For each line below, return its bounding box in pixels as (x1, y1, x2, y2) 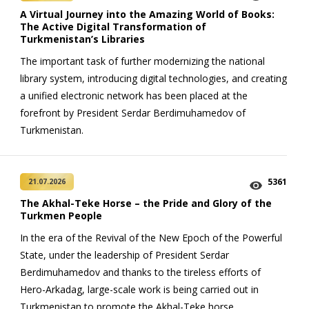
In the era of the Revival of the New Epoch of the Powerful (20, 231, 282, 244)
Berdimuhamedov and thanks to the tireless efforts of (20, 266, 261, 279)
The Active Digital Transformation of (20, 20, 206, 33)
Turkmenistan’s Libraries (20, 32, 145, 46)
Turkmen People (20, 209, 102, 222)
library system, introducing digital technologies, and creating (20, 72, 287, 85)
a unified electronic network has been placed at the (20, 89, 248, 102)
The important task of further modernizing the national (20, 54, 265, 68)
